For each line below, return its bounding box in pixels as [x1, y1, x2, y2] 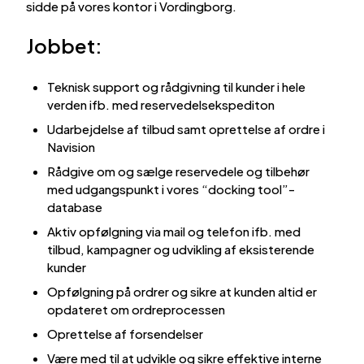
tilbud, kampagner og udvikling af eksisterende [47, 240, 315, 257]
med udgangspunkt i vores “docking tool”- [47, 180, 296, 197]
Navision [47, 138, 96, 154]
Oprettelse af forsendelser [47, 325, 204, 341]
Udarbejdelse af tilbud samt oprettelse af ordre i [47, 120, 326, 136]
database [47, 198, 103, 214]
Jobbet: [26, 32, 102, 58]
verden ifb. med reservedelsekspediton [47, 96, 275, 112]
